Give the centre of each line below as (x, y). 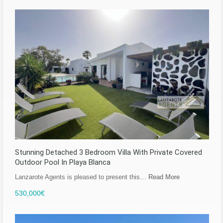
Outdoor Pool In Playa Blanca (63, 162)
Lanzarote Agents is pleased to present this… (82, 177)
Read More (164, 177)
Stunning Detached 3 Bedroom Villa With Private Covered (109, 152)
